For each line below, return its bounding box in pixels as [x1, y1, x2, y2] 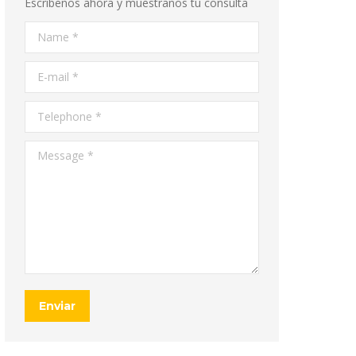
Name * [25, 24, 66, 39]
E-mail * [25, 64, 66, 79]
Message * [25, 143, 81, 158]
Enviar [39, 299, 75, 313]
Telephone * [25, 103, 89, 118]
